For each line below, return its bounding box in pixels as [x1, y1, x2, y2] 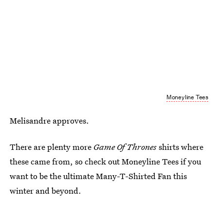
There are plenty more [10, 141, 93, 152]
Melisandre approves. [10, 115, 89, 126]
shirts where [157, 141, 203, 152]
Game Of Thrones [93, 141, 157, 152]
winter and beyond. [10, 185, 81, 196]
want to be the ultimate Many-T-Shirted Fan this [10, 170, 187, 182]
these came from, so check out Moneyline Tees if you [10, 156, 201, 167]
